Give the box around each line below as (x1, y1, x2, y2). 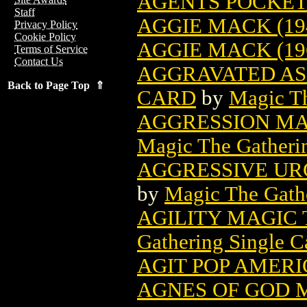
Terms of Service (14, 43, 88, 55)
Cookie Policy (14, 31, 76, 42)
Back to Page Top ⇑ (8, 79, 104, 91)
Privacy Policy (14, 19, 77, 30)
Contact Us (14, 56, 63, 67)
